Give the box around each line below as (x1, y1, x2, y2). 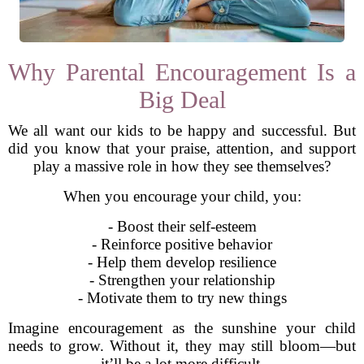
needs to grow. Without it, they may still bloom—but (8, 337, 356, 354)
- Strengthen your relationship (89, 271, 275, 288)
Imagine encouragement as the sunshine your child (8, 319, 356, 336)
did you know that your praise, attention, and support (8, 140, 356, 157)
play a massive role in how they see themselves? (33, 158, 331, 175)
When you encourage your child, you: (63, 188, 301, 205)
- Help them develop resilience (88, 253, 276, 271)
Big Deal (138, 86, 226, 113)
